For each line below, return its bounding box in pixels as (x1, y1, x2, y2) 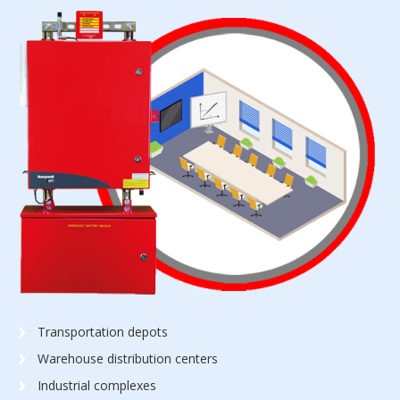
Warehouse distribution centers (37, 350, 219, 368)
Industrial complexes (37, 377, 157, 395)
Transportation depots (37, 323, 169, 341)
